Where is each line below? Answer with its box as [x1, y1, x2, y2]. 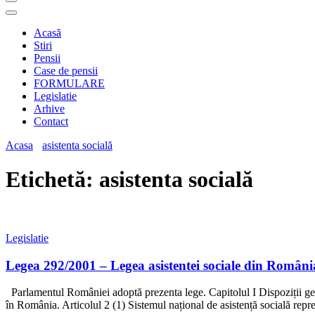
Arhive [34, 103, 65, 115]
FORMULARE [34, 77, 105, 89]
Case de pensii [34, 65, 98, 77]
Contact [34, 115, 68, 127]
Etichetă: [6, 167, 99, 193]
